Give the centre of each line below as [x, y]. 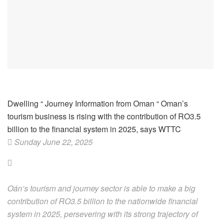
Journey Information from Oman [100, 103]
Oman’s [173, 103]
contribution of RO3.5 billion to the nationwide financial [103, 201]
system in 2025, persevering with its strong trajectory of [103, 214]
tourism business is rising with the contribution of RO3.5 [104, 116]
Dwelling [24, 103]
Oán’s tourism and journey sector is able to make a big [101, 188]
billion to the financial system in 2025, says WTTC [94, 129]
